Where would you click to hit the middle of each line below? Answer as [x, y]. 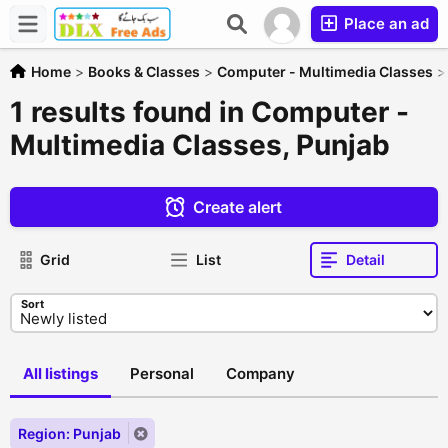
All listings [60, 373]
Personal [162, 373]
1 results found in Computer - [209, 112]
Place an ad [384, 23]
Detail [365, 259]
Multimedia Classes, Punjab [200, 145]
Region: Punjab [69, 433]
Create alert [237, 207]
